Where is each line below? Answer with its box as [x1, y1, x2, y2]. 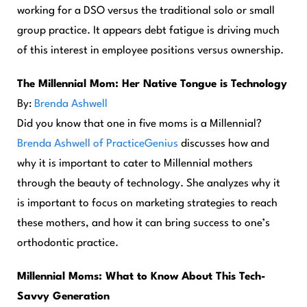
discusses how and [178, 138, 269, 149]
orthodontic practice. [17, 238, 119, 249]
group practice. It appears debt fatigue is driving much [17, 25, 280, 36]
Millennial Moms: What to [17, 271, 151, 282]
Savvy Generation [17, 291, 110, 302]
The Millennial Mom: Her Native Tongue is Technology [17, 79, 287, 90]
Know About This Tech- [151, 271, 265, 282]
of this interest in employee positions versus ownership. [17, 45, 284, 56]
